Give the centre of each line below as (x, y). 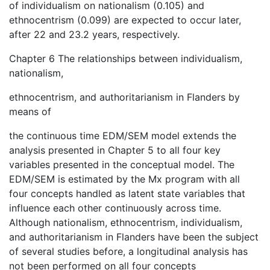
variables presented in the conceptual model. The (122, 165)
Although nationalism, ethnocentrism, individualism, (126, 223)
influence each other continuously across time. (115, 208)
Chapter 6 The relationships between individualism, (126, 59)
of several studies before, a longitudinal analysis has (128, 252)
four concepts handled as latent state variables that (127, 194)
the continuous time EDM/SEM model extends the (123, 136)
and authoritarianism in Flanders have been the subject (134, 237)
